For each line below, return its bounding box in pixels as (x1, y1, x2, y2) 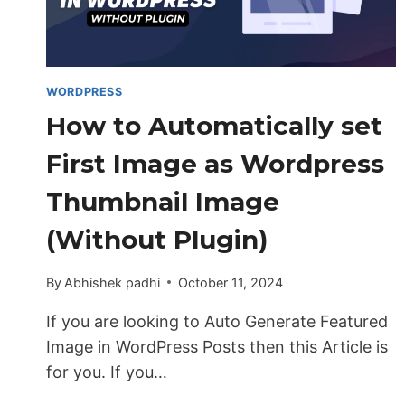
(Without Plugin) (46, 224, 268, 256)
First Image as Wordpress (46, 148, 384, 180)
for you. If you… (46, 362, 167, 381)
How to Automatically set (46, 110, 382, 142)
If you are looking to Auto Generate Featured (46, 311, 388, 331)
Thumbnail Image (46, 186, 279, 218)
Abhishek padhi (64, 274, 161, 290)
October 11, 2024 (178, 274, 284, 290)
